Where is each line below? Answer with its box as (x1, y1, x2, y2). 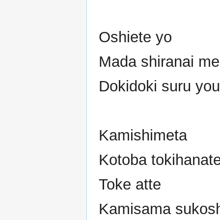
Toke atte (99, 176, 161, 193)
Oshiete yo (99, 28, 172, 46)
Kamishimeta (99, 127, 187, 144)
